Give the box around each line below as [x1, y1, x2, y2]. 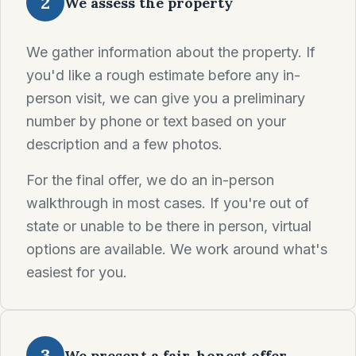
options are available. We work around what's [26, 241, 327, 257]
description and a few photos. [26, 136, 222, 153]
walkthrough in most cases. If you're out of [26, 195, 309, 211]
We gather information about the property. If [26, 44, 315, 60]
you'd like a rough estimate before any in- [26, 67, 300, 83]
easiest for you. [26, 264, 127, 281]
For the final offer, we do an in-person [26, 172, 274, 188]
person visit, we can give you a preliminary [26, 90, 305, 106]
